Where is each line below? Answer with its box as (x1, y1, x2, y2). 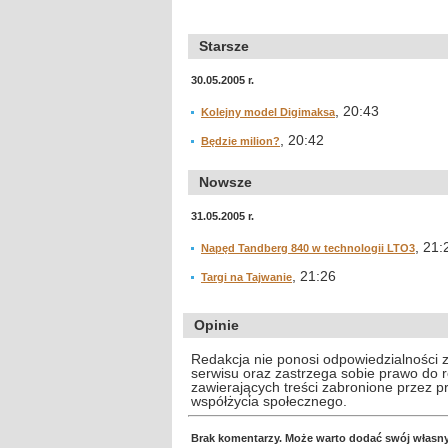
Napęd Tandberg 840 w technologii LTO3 (201, 242, 415, 254)
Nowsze (199, 174, 252, 190)
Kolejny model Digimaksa (201, 106, 335, 118)
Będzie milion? (201, 135, 280, 147)
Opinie (194, 317, 239, 333)
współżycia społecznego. (191, 393, 347, 409)
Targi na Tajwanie (201, 271, 292, 283)
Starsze (199, 38, 249, 54)
